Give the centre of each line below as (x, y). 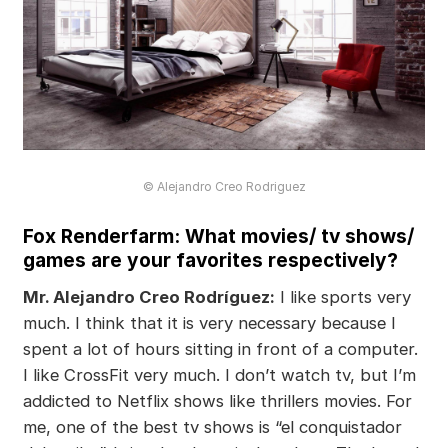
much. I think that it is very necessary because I (209, 322)
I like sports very (342, 296)
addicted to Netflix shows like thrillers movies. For (217, 400)
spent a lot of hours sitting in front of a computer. (220, 348)
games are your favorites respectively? (210, 259)
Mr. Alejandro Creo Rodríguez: (148, 296)
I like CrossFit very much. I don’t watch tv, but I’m (219, 374)
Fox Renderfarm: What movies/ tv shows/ (218, 235)
